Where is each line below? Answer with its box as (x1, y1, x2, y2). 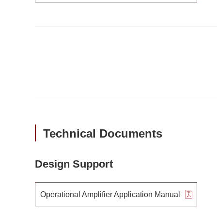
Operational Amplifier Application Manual (40, 190, 180, 199)
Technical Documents (43, 127, 162, 140)
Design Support (35, 158, 113, 170)
